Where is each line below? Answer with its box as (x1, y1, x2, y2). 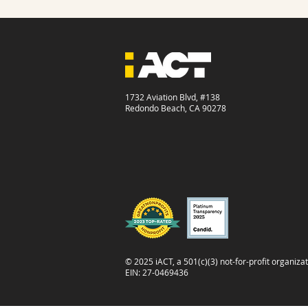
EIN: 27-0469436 (125, 266, 188, 278)
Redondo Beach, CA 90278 (125, 102, 226, 113)
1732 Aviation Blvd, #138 (125, 91, 220, 102)
